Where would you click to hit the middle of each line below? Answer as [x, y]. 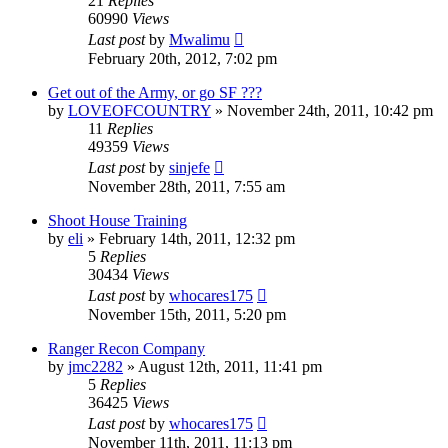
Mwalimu [199, 39]
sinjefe [189, 167]
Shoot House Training [117, 220]
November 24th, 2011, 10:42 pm [330, 110]
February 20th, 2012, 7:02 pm [182, 58]
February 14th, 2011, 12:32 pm [197, 238]
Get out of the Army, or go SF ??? [155, 92]
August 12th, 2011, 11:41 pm [230, 366]
